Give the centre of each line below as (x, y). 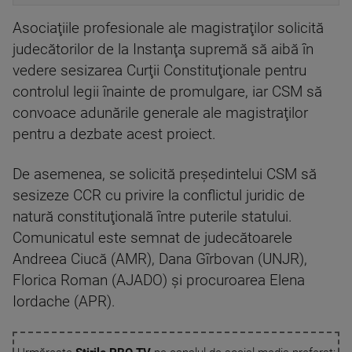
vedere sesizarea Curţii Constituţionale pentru (159, 71)
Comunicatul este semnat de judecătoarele (152, 238)
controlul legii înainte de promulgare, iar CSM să (167, 92)
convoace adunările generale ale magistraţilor (160, 113)
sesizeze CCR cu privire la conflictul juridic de (159, 196)
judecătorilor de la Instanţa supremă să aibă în (163, 49)
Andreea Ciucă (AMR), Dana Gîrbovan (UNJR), (160, 259)
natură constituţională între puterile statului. (152, 217)
